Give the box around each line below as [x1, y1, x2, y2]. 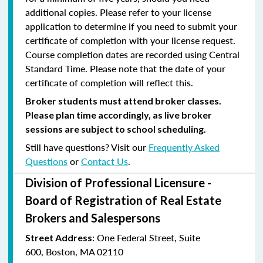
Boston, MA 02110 [46, 244, 123, 258]
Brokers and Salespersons [25, 210, 160, 225]
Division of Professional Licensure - [25, 175, 211, 190]
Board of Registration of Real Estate [25, 193, 221, 207]
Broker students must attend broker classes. [25, 95, 221, 106]
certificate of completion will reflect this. [25, 75, 193, 89]
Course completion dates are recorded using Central [25, 47, 240, 61]
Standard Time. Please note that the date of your [25, 61, 225, 75]
